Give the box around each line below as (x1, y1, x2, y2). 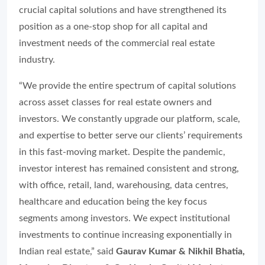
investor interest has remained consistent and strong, (19, 164, 239, 173)
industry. (19, 55, 55, 64)
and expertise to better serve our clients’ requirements (19, 131, 243, 140)
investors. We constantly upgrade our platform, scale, (19, 114, 240, 124)
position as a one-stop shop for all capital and (19, 22, 208, 31)
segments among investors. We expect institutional (19, 214, 230, 223)
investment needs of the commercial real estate (19, 38, 215, 48)
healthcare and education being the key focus (19, 197, 207, 206)
